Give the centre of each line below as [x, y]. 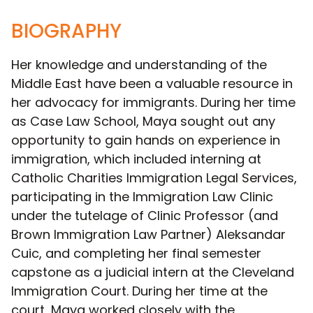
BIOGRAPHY [66, 31]
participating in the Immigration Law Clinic [142, 196]
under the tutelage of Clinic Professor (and [145, 215]
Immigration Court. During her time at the [139, 291]
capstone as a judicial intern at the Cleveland [153, 272]
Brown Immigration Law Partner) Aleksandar [148, 234]
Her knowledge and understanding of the [139, 64]
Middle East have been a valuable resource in [152, 83]
